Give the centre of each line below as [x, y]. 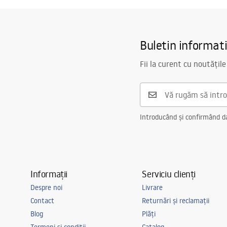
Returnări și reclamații [176, 201]
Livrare [153, 187]
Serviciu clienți [169, 174]
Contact [42, 201]
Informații [49, 174]
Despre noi [46, 187]
